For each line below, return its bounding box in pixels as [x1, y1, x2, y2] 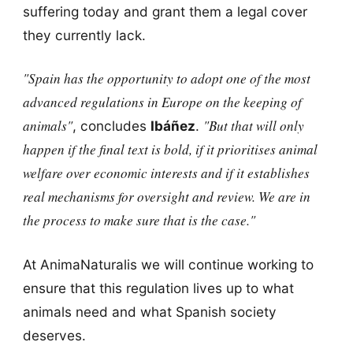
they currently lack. [22, 27, 146, 44]
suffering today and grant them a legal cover [22, 3, 307, 20]
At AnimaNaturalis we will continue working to [22, 255, 314, 273]
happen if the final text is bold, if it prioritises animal [22, 140, 318, 159]
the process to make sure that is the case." [22, 211, 255, 230]
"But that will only [203, 117, 304, 136]
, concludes [72, 117, 150, 135]
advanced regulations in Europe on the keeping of [22, 93, 302, 112]
